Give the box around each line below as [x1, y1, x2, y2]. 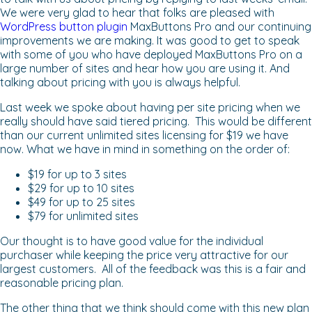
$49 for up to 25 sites [28, 195, 135, 210]
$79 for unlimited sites [28, 209, 139, 224]
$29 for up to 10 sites [28, 181, 134, 196]
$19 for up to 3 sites [28, 167, 127, 182]
